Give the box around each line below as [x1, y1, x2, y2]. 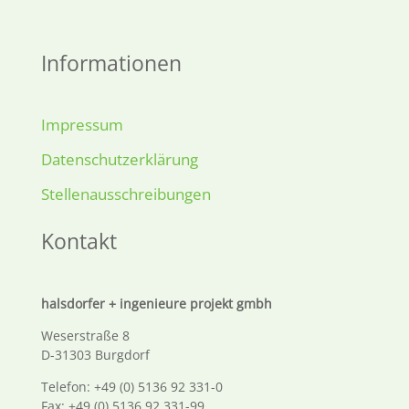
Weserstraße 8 [40, 326, 130, 344]
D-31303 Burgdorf [40, 345, 150, 363]
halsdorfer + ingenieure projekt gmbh [40, 294, 272, 312]
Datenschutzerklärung [40, 149, 198, 171]
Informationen [40, 47, 182, 78]
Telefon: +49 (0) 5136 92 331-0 [40, 377, 223, 395]
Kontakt [40, 225, 117, 256]
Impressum [40, 114, 123, 136]
